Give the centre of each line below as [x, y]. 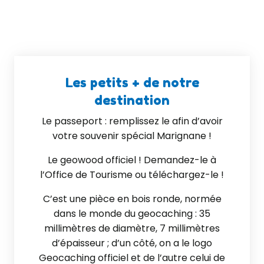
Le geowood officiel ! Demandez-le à [132, 160]
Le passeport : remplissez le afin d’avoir [132, 121]
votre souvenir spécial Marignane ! [132, 136]
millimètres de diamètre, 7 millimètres [132, 228]
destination [132, 100]
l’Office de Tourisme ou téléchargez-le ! [132, 175]
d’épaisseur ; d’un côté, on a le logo [132, 243]
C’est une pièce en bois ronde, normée [132, 199]
